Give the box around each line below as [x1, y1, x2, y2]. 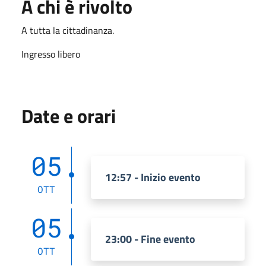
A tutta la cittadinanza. [21, 23, 114, 37]
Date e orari [21, 101, 116, 130]
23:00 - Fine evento [105, 230, 195, 247]
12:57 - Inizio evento [105, 169, 201, 185]
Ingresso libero [21, 46, 80, 61]
